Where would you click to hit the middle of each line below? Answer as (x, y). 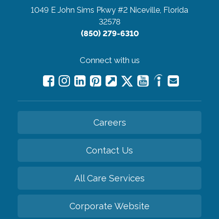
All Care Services (109, 178)
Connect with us (109, 60)
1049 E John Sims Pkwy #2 (79, 10)
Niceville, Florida (159, 10)
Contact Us (109, 150)
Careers (109, 122)
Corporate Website (109, 206)
